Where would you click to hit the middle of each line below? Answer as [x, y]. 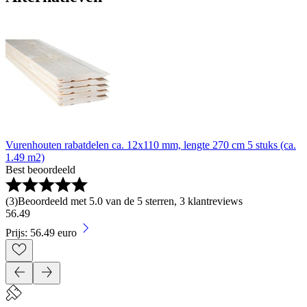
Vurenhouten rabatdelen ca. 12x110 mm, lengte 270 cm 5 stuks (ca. [151, 145]
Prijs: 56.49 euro [41, 232]
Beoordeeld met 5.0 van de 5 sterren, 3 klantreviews [130, 201]
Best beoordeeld [40, 169]
